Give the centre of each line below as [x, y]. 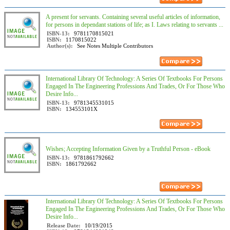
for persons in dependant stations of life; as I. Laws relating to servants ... [135, 25]
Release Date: [64, 225]
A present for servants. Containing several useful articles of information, [133, 17]
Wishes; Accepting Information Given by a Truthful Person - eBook [128, 149]
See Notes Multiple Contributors [115, 46]
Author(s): [60, 46]
